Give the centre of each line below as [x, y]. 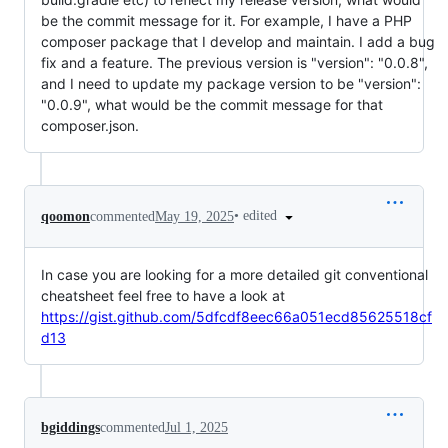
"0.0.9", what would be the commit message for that [212, 105]
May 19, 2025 [194, 216]
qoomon [65, 216]
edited [262, 216]
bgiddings [70, 428]
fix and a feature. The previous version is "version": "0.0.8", [234, 63]
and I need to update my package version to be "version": [231, 84]
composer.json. [90, 126]
